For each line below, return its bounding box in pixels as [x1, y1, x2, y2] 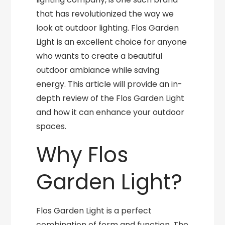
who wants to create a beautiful [36, 50, 163, 62]
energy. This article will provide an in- [36, 78, 183, 90]
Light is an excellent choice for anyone [36, 36, 187, 48]
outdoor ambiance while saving [36, 64, 160, 76]
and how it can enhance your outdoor [36, 106, 185, 118]
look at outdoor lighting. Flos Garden [36, 22, 179, 34]
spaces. [36, 121, 67, 132]
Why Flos [36, 140, 129, 170]
